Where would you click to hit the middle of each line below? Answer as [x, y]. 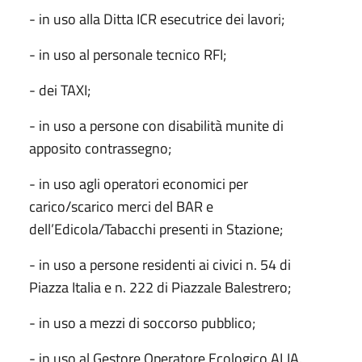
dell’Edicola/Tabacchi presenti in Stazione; [156, 229]
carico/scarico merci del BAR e [121, 206]
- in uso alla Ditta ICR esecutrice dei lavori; [157, 19]
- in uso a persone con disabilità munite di [156, 125]
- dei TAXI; [60, 90]
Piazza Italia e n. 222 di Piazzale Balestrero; [160, 287]
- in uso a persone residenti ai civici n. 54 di [160, 264]
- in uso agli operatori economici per [139, 183]
